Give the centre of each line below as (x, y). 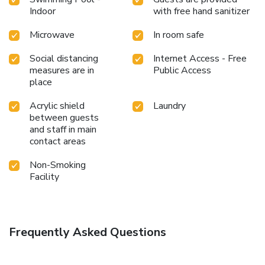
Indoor (43, 11)
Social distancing (64, 58)
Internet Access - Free (200, 58)
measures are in (62, 70)
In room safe (179, 35)
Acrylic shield (57, 106)
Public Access (182, 70)
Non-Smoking (58, 165)
